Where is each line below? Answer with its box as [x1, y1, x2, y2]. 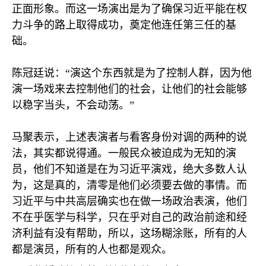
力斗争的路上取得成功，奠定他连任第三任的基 [12, 19, 236, 31]
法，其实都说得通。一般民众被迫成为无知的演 [12, 147, 236, 159]
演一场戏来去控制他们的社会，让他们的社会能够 [12, 83, 247, 95]
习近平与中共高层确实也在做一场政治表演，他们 [12, 195, 247, 207]
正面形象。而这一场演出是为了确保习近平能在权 [12, 3, 247, 15]
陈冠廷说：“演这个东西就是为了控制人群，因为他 [12, 67, 252, 79]
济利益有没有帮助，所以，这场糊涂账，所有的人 [12, 227, 247, 239]
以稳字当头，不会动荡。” [12, 99, 134, 111]
